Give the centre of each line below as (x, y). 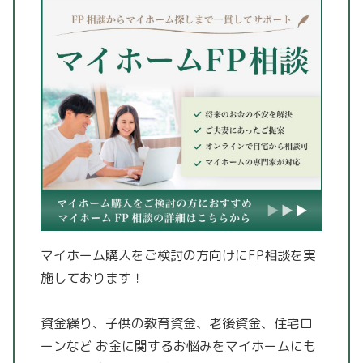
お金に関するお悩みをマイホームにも (204, 346)
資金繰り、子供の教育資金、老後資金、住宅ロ (177, 324)
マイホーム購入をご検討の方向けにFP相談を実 (178, 255)
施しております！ (92, 278)
